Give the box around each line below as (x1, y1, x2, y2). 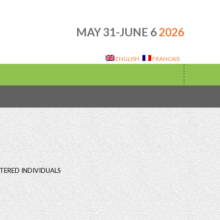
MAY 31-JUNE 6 (76, 25, 157, 39)
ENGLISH (115, 55, 139, 62)
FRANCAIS (152, 55, 180, 62)
